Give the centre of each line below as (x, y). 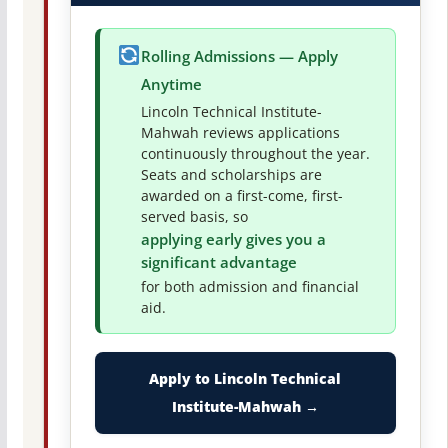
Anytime (171, 84)
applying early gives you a (233, 239)
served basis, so (194, 216)
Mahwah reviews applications (240, 132)
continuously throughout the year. (255, 153)
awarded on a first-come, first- (241, 195)
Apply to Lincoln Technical (245, 378)
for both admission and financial (249, 286)
